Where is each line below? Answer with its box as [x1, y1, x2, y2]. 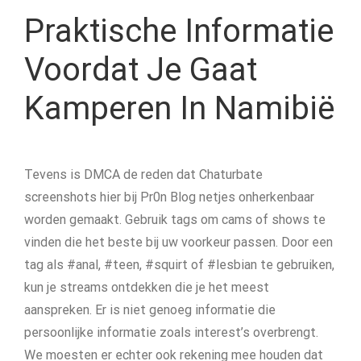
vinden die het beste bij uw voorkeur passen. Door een [24, 234, 333, 250]
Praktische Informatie [24, 12, 334, 50]
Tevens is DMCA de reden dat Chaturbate [24, 167, 263, 182]
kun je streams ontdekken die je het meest [24, 280, 269, 295]
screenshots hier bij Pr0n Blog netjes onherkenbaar [24, 189, 314, 205]
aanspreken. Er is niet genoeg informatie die [24, 302, 276, 317]
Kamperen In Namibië [24, 89, 334, 127]
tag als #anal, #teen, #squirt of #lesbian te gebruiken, [24, 257, 334, 272]
